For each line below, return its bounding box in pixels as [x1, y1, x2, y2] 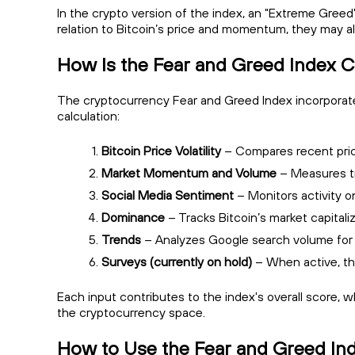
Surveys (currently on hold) [101, 254, 255, 270]
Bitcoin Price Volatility [101, 143, 224, 159]
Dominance [101, 209, 165, 226]
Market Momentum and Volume [101, 165, 280, 181]
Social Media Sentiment [101, 187, 237, 204]
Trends [101, 231, 141, 248]
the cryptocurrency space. [57, 304, 208, 321]
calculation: [57, 108, 120, 124]
